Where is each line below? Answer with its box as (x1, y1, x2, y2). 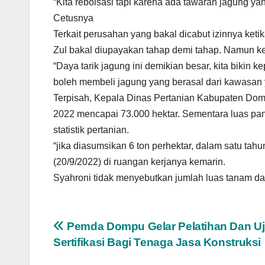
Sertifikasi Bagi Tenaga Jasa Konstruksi (53, 235, 261, 248)
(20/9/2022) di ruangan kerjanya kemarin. (53, 156, 228, 167)
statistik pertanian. (53, 124, 131, 135)
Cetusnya (53, 12, 93, 23)
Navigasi (53, 219, 124, 241)
